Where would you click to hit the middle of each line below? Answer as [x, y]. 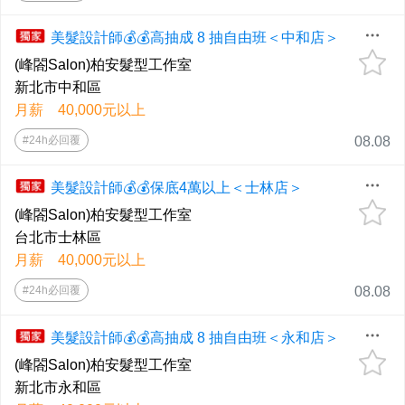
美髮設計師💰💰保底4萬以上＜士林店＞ [177, 188]
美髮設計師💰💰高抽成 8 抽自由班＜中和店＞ [195, 38]
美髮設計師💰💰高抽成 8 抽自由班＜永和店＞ [195, 338]
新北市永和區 [58, 388]
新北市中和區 [58, 88]
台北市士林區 [58, 238]
